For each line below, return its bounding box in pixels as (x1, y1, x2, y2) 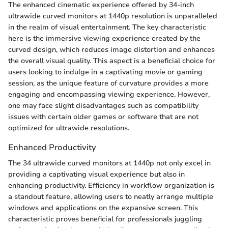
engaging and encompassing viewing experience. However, (8, 89, 210, 99)
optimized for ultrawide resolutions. (8, 123, 129, 133)
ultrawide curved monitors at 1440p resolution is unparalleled (8, 11, 217, 21)
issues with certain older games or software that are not (8, 111, 198, 122)
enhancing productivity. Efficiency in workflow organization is (8, 180, 214, 190)
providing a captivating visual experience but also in (8, 169, 185, 179)
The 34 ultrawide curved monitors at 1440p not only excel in (8, 158, 211, 168)
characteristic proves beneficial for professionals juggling (8, 214, 202, 224)
